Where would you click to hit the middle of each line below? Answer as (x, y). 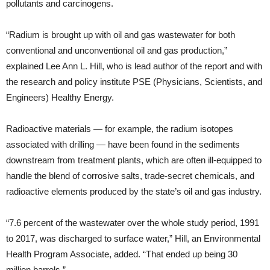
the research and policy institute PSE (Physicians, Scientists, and (134, 81)
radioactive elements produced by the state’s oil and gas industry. (134, 191)
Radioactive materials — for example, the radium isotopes (120, 128)
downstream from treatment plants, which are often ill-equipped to (134, 160)
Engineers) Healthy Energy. (60, 97)
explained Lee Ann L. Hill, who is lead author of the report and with (134, 66)
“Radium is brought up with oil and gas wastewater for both (121, 34)
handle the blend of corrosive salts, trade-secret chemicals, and (130, 175)
